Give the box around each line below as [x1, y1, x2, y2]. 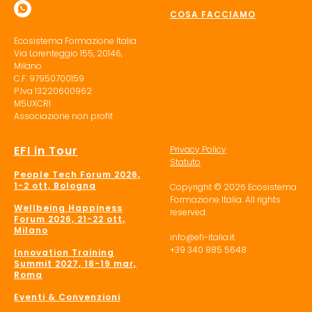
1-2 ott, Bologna [14, 179, 96, 192]
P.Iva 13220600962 [14, 84, 92, 97]
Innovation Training [14, 246, 114, 258]
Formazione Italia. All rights [170, 193, 281, 205]
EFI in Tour [14, 142, 78, 159]
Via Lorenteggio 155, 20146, [14, 47, 123, 59]
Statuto [170, 155, 201, 168]
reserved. [170, 205, 207, 218]
